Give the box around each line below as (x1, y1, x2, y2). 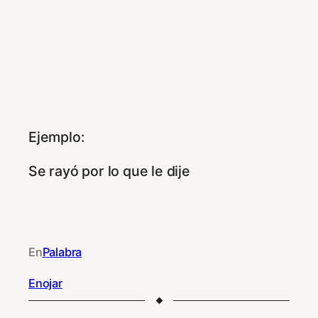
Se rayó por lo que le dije (28, 162, 190, 180)
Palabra (42, 244, 82, 259)
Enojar (28, 276, 62, 291)
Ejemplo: (28, 128, 85, 146)
